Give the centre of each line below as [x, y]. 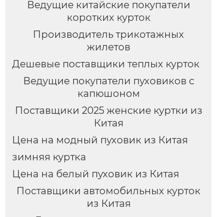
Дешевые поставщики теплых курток [106, 64]
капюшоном [108, 94]
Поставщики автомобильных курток [108, 191]
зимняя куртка [49, 157]
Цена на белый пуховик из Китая [95, 174]
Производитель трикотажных [108, 35]
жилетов [108, 47]
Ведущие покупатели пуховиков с [108, 81]
